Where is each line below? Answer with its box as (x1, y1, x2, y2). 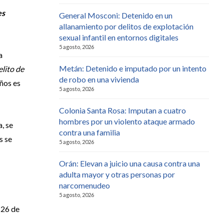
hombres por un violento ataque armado (59, 116, 195, 126)
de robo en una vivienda (59, 74, 139, 84)
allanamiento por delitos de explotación (59, 21, 193, 31)
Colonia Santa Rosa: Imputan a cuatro (59, 105, 186, 115)
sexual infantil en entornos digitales (59, 32, 178, 42)
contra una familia (59, 127, 120, 137)
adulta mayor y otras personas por (59, 169, 175, 179)
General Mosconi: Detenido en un (59, 10, 172, 20)
